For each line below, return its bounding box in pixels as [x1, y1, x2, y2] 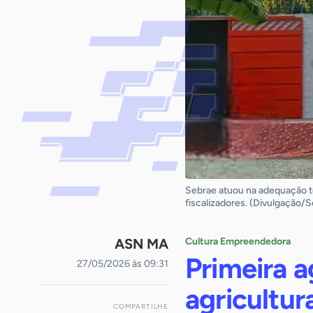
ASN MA [115, 235, 168, 252]
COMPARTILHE [113, 302, 168, 311]
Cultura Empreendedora [185, 235, 291, 247]
